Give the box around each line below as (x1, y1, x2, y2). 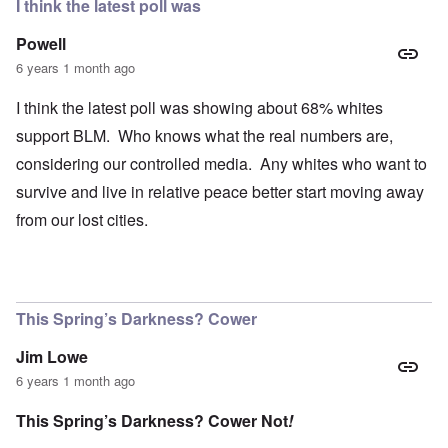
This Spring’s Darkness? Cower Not (16, 409, 288, 433)
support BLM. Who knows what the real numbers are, (16, 124, 393, 148)
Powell (16, 32, 66, 56)
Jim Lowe (16, 345, 88, 369)
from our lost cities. (16, 208, 148, 232)
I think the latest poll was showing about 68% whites (16, 96, 383, 120)
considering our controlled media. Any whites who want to (16, 152, 427, 176)
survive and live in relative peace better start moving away (16, 180, 424, 204)
